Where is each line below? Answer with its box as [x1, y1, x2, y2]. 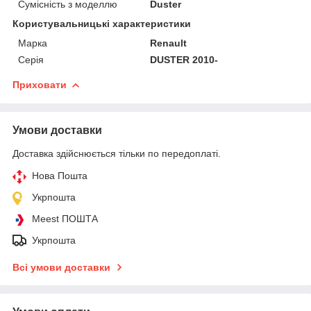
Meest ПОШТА [32, 212, 98, 224]
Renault [150, 37, 187, 49]
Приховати [12, 78, 67, 90]
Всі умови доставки [12, 261, 110, 273]
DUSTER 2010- [150, 53, 219, 65]
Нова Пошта [32, 169, 87, 181]
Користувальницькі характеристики [12, 17, 191, 29]
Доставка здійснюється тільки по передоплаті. [12, 147, 221, 159]
